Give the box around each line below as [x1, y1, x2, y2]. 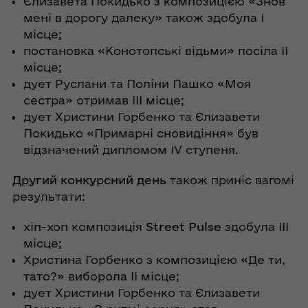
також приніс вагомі [166, 173, 294, 187]
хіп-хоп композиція [23, 220, 146, 234]
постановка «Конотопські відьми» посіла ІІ [23, 44, 288, 58]
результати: [12, 190, 85, 203]
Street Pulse [145, 220, 221, 234]
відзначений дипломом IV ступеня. [23, 143, 239, 157]
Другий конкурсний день [12, 173, 166, 187]
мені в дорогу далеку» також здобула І [23, 11, 264, 25]
